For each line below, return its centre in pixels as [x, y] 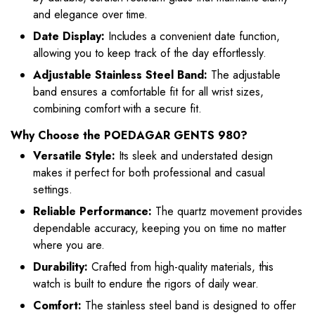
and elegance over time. [91, 14]
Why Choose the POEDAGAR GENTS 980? [129, 135]
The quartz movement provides [227, 211]
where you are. [69, 245]
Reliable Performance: [93, 211]
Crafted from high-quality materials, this [181, 266]
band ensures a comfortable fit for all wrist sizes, [148, 91]
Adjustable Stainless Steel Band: [121, 75]
